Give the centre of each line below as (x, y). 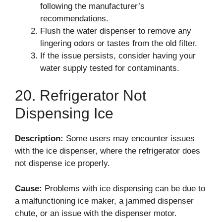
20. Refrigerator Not (81, 95)
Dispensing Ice (64, 113)
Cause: (28, 188)
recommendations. (74, 18)
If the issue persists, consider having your (118, 55)
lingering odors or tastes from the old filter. (119, 43)
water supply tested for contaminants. (110, 68)
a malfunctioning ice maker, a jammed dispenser (104, 201)
